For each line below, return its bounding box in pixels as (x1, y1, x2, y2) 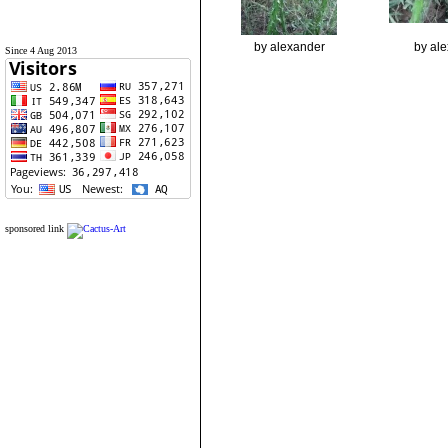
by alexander (253, 40, 325, 54)
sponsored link (5, 223, 64, 234)
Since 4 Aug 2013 (5, 45, 77, 56)
